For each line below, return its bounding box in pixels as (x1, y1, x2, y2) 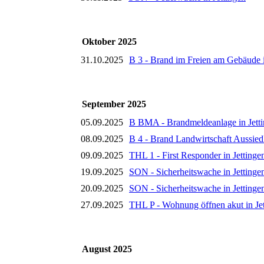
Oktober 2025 (82, 37, 137, 47)
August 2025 (82, 244, 132, 255)
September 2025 (82, 99, 146, 110)
